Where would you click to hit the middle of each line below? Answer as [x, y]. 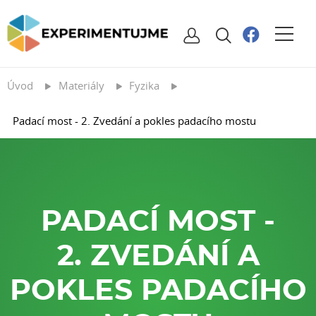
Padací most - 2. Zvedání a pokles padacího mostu [134, 121]
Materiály [81, 85]
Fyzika [144, 85]
